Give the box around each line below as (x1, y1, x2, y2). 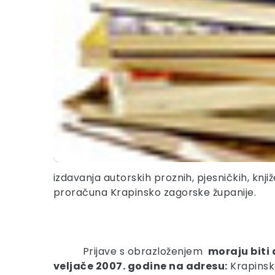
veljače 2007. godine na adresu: (53, 259, 228, 273)
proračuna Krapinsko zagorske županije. (53, 185, 257, 199)
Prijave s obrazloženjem (83, 244, 208, 258)
